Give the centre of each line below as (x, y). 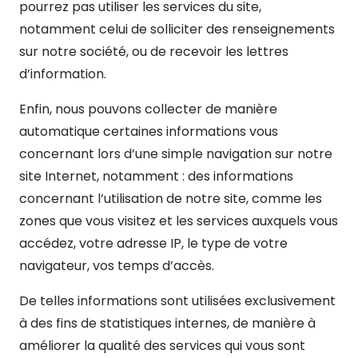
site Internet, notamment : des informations (156, 176)
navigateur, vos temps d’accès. (117, 265)
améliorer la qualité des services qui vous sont (162, 345)
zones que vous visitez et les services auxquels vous (179, 221)
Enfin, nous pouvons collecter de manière (148, 109)
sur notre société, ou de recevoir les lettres (154, 51)
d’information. (63, 74)
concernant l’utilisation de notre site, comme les (171, 198)
